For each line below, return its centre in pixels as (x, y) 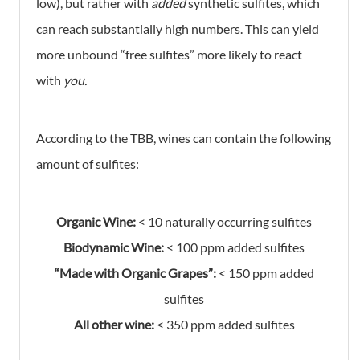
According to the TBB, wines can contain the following (184, 137)
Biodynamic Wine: (114, 247)
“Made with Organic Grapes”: (135, 272)
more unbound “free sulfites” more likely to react (169, 54)
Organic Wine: (97, 221)
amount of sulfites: (88, 163)
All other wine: (114, 324)
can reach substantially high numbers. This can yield (178, 28)
